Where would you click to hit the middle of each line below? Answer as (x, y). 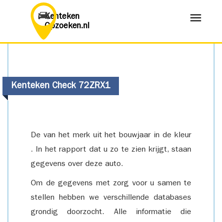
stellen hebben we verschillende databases (111, 198)
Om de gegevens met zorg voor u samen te (111, 184)
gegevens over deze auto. (77, 165)
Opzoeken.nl (67, 27)
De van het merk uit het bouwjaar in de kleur (111, 136)
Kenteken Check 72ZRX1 (61, 87)
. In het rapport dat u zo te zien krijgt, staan (111, 150)
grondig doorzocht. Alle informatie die (111, 213)
